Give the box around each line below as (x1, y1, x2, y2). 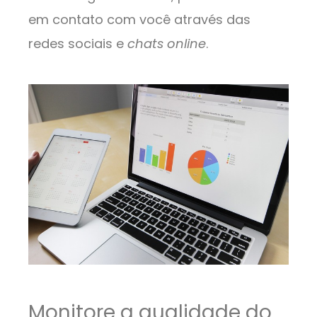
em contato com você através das (28, 11, 250, 29)
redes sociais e (28, 35, 127, 53)
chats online (127, 35, 206, 53)
